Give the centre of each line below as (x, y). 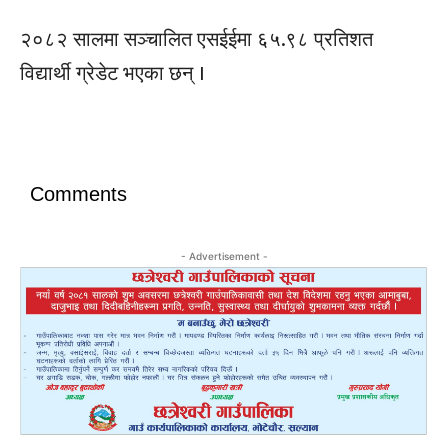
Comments (78, 193)
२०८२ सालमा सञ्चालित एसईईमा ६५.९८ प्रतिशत (196, 39)
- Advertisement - (224, 255)
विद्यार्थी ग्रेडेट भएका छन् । (112, 73)
